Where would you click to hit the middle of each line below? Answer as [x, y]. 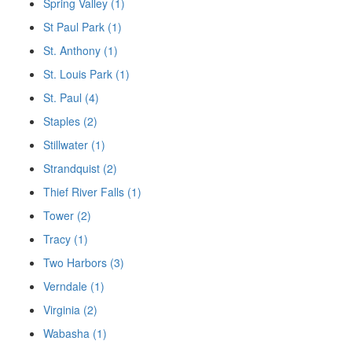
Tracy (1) [66, 238]
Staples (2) [70, 121]
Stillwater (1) [74, 144]
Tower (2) [67, 215]
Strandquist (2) [80, 168]
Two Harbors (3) [84, 262]
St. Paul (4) [71, 97]
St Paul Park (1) [82, 26]
